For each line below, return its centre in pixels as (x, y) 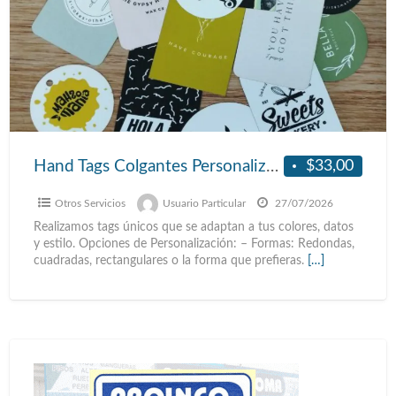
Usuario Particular (204, 204)
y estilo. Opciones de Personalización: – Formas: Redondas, (194, 244)
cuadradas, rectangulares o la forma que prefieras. (170, 261)
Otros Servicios (90, 204)
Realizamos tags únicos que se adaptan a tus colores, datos (193, 228)
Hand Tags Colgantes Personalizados (272, 167)
